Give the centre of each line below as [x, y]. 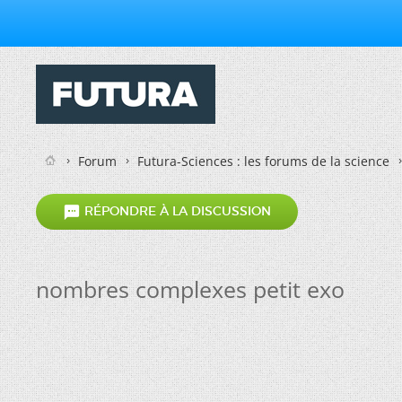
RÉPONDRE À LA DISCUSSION [176, 211]
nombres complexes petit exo [190, 289]
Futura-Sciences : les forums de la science [263, 161]
